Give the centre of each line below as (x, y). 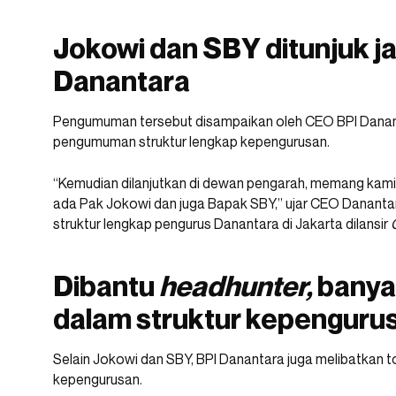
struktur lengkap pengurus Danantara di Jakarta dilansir (222, 224)
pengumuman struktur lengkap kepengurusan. (191, 142)
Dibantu (106, 286)
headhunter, (238, 286)
